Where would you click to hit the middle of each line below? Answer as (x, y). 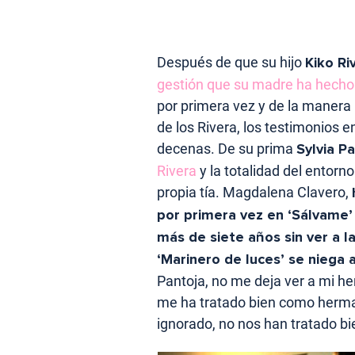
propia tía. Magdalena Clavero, (254, 193)
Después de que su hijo (231, 63)
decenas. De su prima (227, 149)
